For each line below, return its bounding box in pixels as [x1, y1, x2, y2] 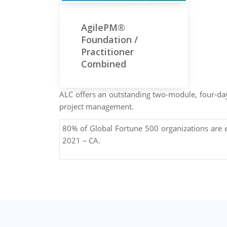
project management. [59, 101, 134, 111]
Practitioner [81, 45, 134, 58]
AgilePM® [81, 21, 125, 33]
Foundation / [81, 33, 138, 46]
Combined [81, 57, 126, 70]
